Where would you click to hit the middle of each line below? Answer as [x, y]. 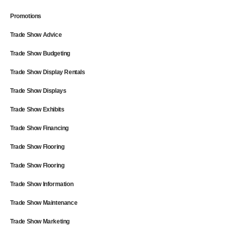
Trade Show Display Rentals [48, 72]
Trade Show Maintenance [44, 203]
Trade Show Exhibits [37, 109]
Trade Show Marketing [40, 221]
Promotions [26, 16]
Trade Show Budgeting [40, 53]
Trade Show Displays [38, 91]
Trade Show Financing [39, 128]
